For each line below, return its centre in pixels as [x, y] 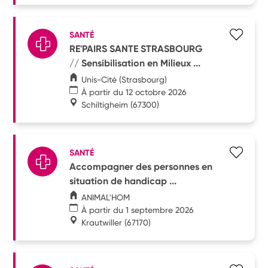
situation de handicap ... [123, 181]
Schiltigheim [105, 104]
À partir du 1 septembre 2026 [138, 210]
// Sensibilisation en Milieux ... [135, 63]
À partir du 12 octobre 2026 [134, 92]
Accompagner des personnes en [141, 166]
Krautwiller [102, 222]
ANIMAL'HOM [106, 197]
